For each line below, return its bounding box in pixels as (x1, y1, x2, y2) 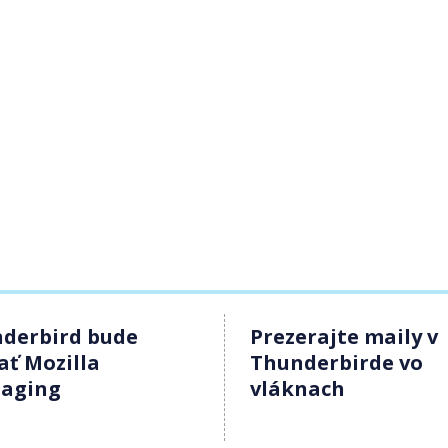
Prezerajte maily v (250, 322, 438, 350)
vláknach (250, 374, 345, 402)
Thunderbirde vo (250, 348, 423, 376)
